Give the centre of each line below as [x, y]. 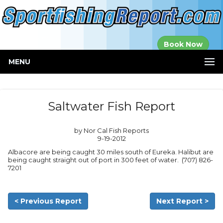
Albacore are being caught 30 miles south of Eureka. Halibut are [111, 152]
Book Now [183, 44]
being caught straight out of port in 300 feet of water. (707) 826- [111, 160]
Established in [36, 38]
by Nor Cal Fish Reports [111, 130]
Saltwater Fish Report [111, 106]
